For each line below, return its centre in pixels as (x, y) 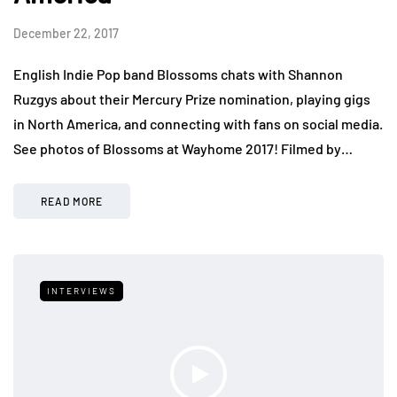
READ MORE (72, 201)
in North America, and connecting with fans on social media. (198, 123)
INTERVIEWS (82, 290)
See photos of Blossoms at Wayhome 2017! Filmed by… (183, 148)
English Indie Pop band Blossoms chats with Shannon (178, 74)
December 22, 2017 (66, 33)
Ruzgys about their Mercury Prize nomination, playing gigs (192, 98)
